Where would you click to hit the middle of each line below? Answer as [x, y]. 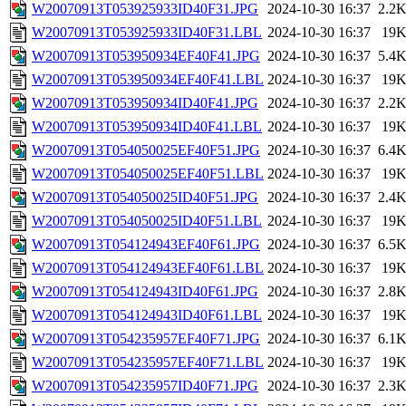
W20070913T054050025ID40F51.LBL [147, 221]
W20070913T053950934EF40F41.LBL [148, 80]
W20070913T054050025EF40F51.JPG [146, 150]
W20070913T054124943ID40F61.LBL [147, 315]
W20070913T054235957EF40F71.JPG [146, 339]
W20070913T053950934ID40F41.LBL [147, 127]
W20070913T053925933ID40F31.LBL [147, 33]
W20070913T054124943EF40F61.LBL [148, 268]
